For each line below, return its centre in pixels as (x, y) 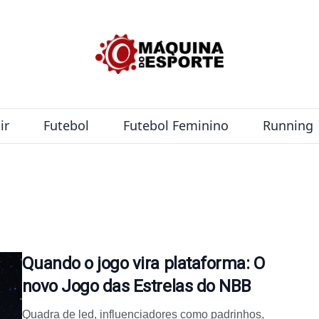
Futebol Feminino (176, 125)
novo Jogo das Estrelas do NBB (136, 286)
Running (288, 125)
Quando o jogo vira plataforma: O (143, 263)
